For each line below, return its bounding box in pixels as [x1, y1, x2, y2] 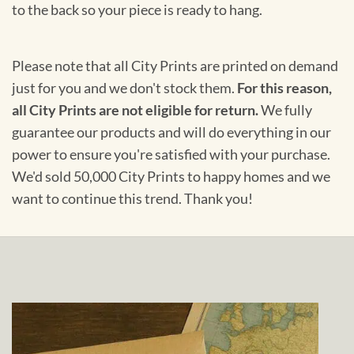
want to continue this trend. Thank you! [12, 190, 253, 208]
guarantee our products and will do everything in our [12, 124, 331, 141]
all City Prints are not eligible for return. [12, 102, 258, 119]
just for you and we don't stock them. [12, 80, 237, 97]
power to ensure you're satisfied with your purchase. [12, 146, 330, 164]
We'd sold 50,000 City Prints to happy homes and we [12, 168, 330, 186]
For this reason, [237, 80, 332, 97]
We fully [258, 102, 312, 119]
